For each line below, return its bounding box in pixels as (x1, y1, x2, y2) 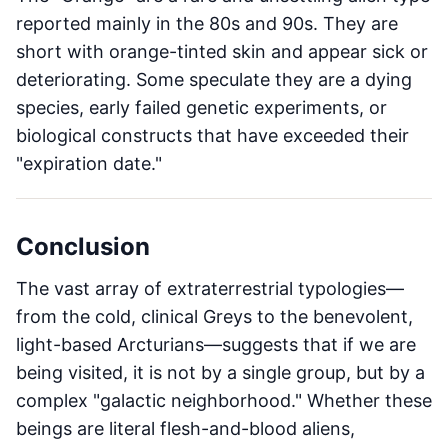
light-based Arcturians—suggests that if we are (16, 334, 416, 355)
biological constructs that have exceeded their (16, 125, 409, 146)
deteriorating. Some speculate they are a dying (16, 69, 412, 90)
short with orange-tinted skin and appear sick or (16, 41, 428, 62)
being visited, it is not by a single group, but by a (16, 362, 425, 383)
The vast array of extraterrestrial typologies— (16, 278, 404, 299)
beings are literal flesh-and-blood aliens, (16, 418, 355, 439)
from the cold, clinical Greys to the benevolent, (16, 306, 413, 327)
